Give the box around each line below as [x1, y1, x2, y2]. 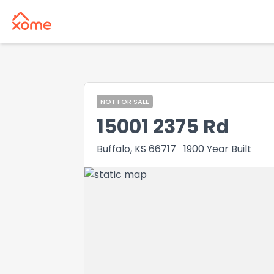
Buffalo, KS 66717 [97, 142, 176, 156]
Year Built [207, 142, 251, 156]
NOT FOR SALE [100, 97, 149, 106]
